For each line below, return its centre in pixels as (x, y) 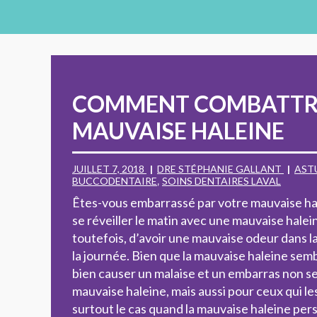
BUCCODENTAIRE (115, 181)
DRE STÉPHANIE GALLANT (219, 169)
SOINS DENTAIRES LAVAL (221, 181)
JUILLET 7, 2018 (108, 169)
